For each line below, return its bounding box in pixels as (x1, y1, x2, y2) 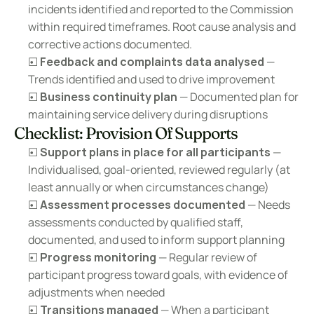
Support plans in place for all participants (40, 144, 271, 160)
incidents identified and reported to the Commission (28, 1, 294, 17)
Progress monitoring (40, 250, 156, 265)
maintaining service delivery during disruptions (28, 107, 268, 122)
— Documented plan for (177, 89, 299, 104)
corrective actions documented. (28, 36, 192, 52)
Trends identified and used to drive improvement (28, 71, 275, 87)
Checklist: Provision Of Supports (14, 123, 238, 143)
